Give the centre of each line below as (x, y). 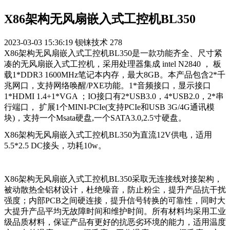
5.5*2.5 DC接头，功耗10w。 (55, 146)
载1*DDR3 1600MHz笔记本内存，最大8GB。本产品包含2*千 (115, 74)
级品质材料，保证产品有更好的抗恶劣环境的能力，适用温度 (115, 222)
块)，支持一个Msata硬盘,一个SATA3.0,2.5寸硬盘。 (95, 118)
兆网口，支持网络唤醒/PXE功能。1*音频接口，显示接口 (108, 85)
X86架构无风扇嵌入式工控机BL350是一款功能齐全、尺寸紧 (113, 53)
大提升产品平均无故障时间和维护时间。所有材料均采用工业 (115, 212)
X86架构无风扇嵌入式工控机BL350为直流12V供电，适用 (108, 135)
